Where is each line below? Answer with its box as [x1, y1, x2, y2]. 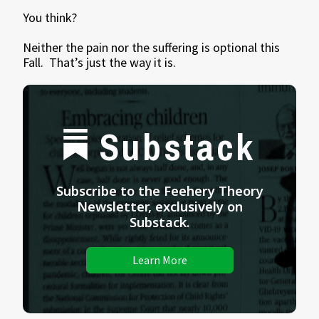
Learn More [132, 253, 187, 267]
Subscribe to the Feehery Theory [56, 182, 263, 199]
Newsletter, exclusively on [76, 197, 243, 215]
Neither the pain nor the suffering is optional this [23, 39, 281, 56]
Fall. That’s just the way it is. [23, 54, 177, 70]
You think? [23, 9, 78, 26]
